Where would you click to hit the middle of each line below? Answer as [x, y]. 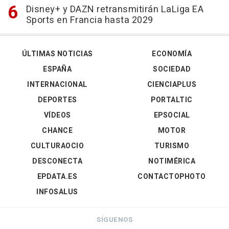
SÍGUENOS [114, 219]
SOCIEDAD [172, 69]
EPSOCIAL [172, 115]
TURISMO [172, 146]
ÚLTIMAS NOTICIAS [57, 54]
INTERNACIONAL [57, 84]
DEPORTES [57, 100]
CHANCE [57, 130]
